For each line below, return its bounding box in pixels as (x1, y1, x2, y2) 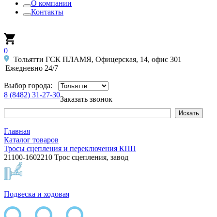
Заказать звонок (60, 95, 112, 103)
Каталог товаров (4, 136, 59, 144)
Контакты (31, 8, 63, 16)
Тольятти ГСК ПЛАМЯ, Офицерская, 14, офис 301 (11, 55, 182, 63)
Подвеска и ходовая (4, 190, 69, 198)
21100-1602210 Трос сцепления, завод (4, 153, 128, 161)
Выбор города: (4, 81, 54, 90)
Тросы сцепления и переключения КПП (4, 144, 136, 153)
